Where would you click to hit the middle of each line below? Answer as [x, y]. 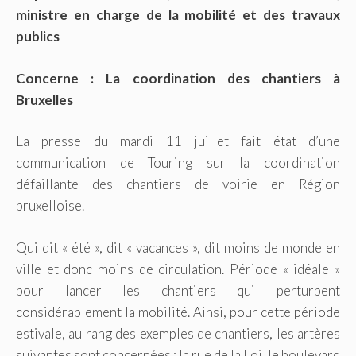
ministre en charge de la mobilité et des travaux [178, 15]
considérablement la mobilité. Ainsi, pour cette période [178, 311]
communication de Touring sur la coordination [178, 163]
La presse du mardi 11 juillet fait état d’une [178, 141]
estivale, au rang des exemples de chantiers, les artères [178, 333]
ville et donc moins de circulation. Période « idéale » [178, 269]
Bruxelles [44, 99]
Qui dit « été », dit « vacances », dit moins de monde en [178, 247]
